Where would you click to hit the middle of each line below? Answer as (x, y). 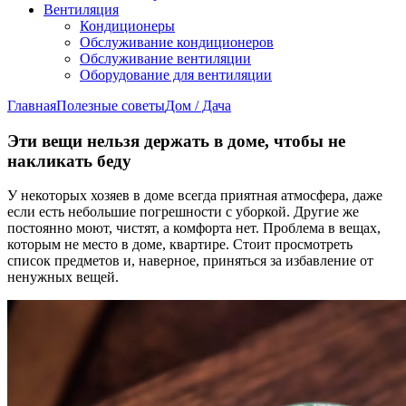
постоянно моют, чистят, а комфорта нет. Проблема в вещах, (194, 228)
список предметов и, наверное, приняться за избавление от (190, 261)
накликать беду (69, 160)
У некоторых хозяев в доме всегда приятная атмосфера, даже (195, 196)
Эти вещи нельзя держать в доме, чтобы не (176, 140)
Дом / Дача (198, 106)
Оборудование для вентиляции (176, 75)
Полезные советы (111, 106)
